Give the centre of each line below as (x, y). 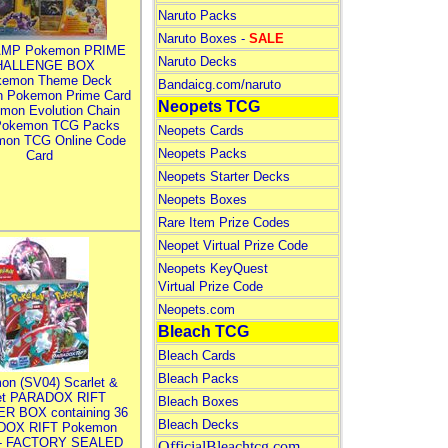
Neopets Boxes (202, 199)
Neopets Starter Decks (223, 176)
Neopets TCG (208, 106)
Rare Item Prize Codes (223, 222)
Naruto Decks (197, 61)
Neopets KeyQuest (212, 268)
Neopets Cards (200, 130)
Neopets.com (196, 309)
